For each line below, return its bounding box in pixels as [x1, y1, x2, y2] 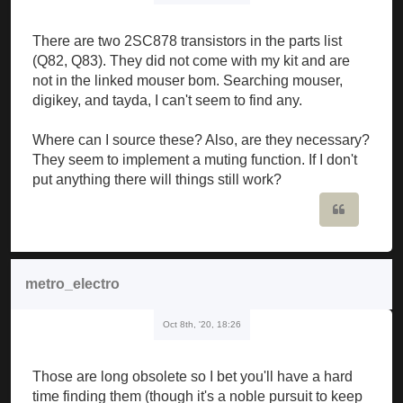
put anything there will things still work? [32, 171, 282, 187]
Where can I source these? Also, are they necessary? [32, 131, 370, 148]
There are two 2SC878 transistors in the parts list [32, 32, 342, 49]
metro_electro [25, 275, 120, 291]
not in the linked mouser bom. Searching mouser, [32, 72, 343, 88]
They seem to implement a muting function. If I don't [32, 151, 357, 167]
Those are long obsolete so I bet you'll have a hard [32, 368, 353, 384]
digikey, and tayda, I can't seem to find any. [32, 92, 302, 108]
